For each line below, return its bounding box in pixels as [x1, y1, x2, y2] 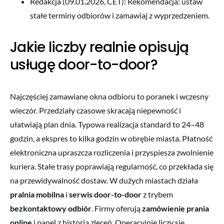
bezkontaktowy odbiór [10, 203, 91, 213]
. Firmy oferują [91, 203, 142, 213]
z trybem [141, 189, 173, 199]
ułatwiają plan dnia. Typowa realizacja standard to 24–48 [10, 119, 204, 129]
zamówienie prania [142, 203, 209, 213]
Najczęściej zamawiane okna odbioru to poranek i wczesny [10, 91, 208, 101]
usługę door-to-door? [10, 54, 157, 74]
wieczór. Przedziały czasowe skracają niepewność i [10, 105, 181, 115]
